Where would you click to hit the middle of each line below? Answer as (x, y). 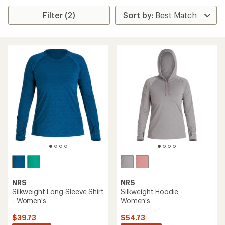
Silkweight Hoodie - (152, 192)
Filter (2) (59, 15)
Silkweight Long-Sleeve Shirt (58, 192)
